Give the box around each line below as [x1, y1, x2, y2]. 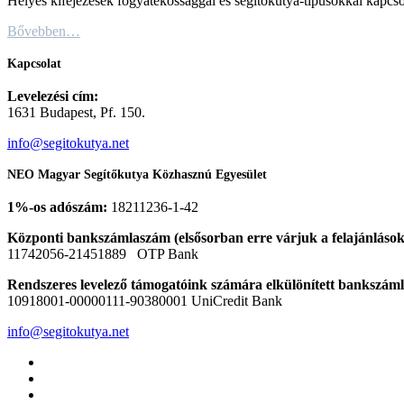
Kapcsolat [7, 57, 61, 71]
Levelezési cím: [7, 87, 98, 104]
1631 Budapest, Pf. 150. [7, 104, 145, 120]
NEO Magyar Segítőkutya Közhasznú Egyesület [7, 168, 267, 182]
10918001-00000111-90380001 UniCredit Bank [7, 292, 282, 308]
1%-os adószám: [7, 198, 111, 215]
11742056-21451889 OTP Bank [7, 245, 198, 262]
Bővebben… [7, 23, 80, 40]
